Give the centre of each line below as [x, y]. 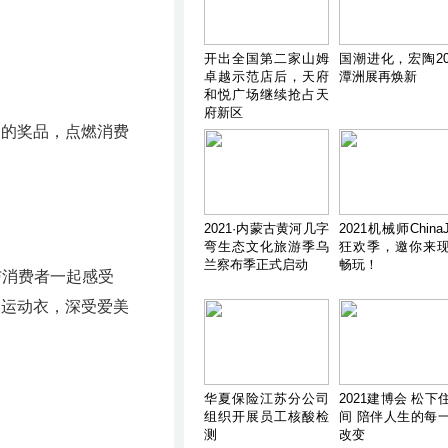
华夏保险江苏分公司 [266, 398]
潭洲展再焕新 [378, 76]
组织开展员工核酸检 [266, 416]
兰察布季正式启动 [256, 264]
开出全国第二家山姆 [266, 58]
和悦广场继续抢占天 [266, 94]
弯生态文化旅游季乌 [266, 246]
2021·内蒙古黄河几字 [266, 228]
